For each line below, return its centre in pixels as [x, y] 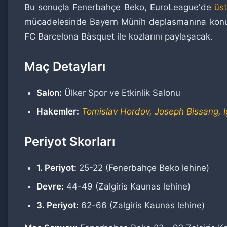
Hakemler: [58, 111]
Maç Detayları [65, 67]
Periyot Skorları [70, 142]
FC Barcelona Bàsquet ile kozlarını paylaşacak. [119, 36]
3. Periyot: [58, 205]
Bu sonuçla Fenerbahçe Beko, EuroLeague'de [120, 7]
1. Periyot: [56, 168]
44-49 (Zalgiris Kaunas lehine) [127, 186]
